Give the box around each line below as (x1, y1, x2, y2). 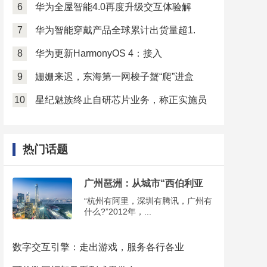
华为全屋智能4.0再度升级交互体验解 (35, 2, 191, 12)
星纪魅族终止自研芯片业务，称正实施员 (35, 95, 207, 105)
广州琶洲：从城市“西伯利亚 (84, 178, 203, 188)
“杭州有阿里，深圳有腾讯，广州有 (84, 196, 212, 206)
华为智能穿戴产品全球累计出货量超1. (35, 25, 195, 35)
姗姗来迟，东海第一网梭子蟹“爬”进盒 (35, 72, 194, 82)
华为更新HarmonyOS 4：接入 (35, 48, 162, 58)
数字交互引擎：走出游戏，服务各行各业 (13, 242, 184, 252)
